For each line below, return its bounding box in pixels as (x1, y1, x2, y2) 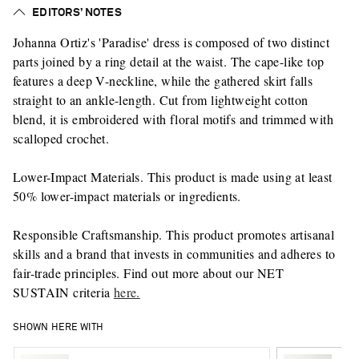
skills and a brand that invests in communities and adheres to (13, 245, 336, 263)
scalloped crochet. (13, 130, 110, 147)
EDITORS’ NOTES (32, 7, 122, 19)
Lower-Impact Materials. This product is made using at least (13, 168, 333, 186)
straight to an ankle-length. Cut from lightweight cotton (13, 91, 309, 109)
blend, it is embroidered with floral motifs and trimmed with (13, 111, 333, 128)
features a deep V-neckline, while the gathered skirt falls (13, 72, 313, 90)
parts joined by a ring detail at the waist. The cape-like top (13, 53, 325, 71)
